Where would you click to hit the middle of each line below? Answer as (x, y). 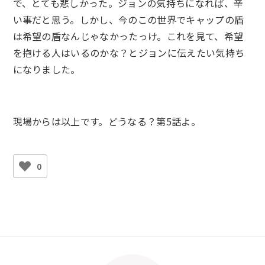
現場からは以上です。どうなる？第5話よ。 (106, 121)
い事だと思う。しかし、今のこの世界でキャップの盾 (128, 19)
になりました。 (46, 69)
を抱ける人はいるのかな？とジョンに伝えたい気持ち (129, 52)
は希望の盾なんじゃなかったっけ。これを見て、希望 (128, 36)
